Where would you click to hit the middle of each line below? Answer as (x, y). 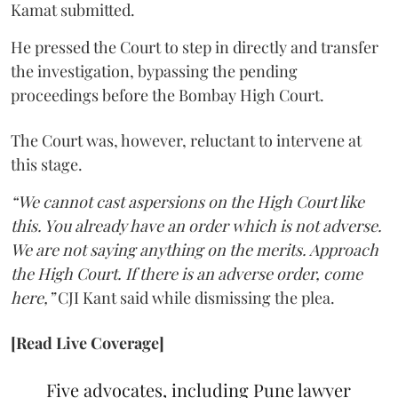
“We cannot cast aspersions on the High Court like (187, 202)
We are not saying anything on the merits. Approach (195, 250)
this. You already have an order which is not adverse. (196, 226)
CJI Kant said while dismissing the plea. (195, 298)
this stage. (47, 164)
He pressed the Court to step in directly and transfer (195, 47)
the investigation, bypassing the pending (154, 71)
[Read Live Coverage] (88, 343)
